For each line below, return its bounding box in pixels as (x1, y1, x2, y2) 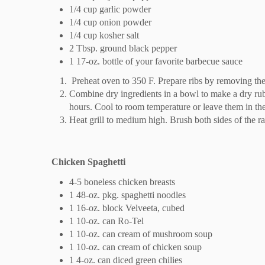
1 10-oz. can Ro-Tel (69, 215, 144, 226)
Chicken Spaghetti (51, 156, 125, 167)
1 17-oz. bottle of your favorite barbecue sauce (69, 56, 243, 66)
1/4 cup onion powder (69, 17, 151, 27)
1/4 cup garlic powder (69, 4, 151, 14)
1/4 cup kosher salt (69, 30, 139, 40)
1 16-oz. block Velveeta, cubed (69, 202, 185, 213)
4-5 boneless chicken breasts (69, 176, 175, 187)
